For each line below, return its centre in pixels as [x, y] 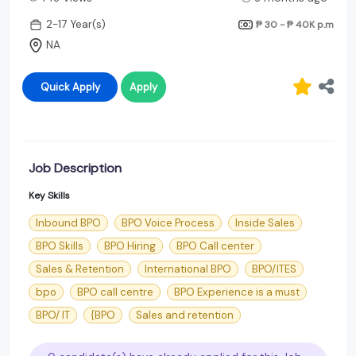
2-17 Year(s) [76, 25]
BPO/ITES [274, 269]
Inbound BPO [68, 222]
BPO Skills [60, 246]
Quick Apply [86, 87]
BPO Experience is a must [237, 292]
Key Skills [49, 195]
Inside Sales [265, 222]
